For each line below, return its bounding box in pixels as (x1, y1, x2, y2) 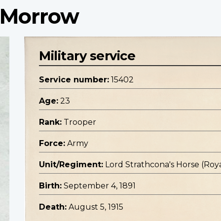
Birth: (39, 181, 62, 191)
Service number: (39, 75, 109, 85)
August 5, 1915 (69, 202, 123, 212)
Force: (39, 139, 65, 148)
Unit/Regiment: (39, 160, 103, 170)
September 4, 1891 (64, 181, 136, 191)
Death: (39, 202, 67, 212)
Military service (39, 48, 135, 64)
